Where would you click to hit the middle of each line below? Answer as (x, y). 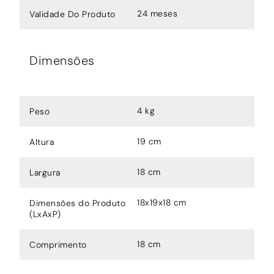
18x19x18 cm (162, 202)
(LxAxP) (45, 214)
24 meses (157, 13)
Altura (42, 142)
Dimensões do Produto (77, 203)
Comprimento (58, 244)
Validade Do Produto (72, 14)
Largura (45, 172)
